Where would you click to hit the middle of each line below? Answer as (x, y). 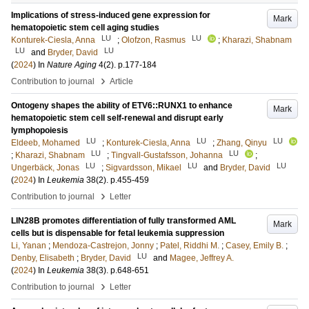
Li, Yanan (29, 246)
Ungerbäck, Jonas (45, 168)
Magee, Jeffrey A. (202, 258)
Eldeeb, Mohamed (46, 143)
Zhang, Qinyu (242, 143)
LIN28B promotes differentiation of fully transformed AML (123, 221)
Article (121, 81)
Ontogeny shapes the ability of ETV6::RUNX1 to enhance (122, 106)
